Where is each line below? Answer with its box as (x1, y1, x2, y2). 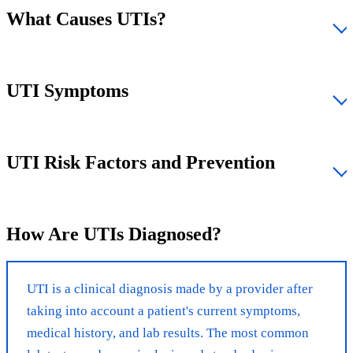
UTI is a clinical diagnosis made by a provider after (27, 281, 313, 296)
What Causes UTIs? (6, 8, 166, 29)
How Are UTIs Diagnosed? (6, 223, 221, 244)
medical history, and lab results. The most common (27, 325, 309, 340)
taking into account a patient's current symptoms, (27, 303, 300, 318)
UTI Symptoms (6, 80, 128, 101)
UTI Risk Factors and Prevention (6, 151, 275, 173)
